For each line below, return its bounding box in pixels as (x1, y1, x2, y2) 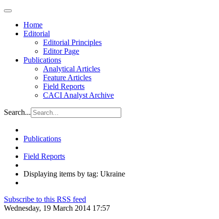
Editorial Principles (43, 38, 102, 46)
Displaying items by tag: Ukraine (23, 170, 125, 178)
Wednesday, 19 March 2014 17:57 (4, 204, 110, 212)
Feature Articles (43, 73, 91, 82)
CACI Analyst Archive (43, 91, 114, 99)
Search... (4, 108, 31, 116)
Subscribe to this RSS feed (4, 195, 86, 203)
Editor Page (43, 47, 79, 55)
